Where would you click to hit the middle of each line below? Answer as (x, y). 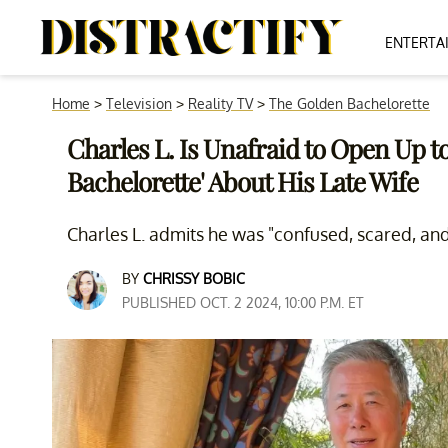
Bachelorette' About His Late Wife (242, 181)
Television (139, 103)
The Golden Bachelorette (349, 103)
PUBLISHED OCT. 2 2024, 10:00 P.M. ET (243, 302)
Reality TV (220, 103)
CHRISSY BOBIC (194, 278)
